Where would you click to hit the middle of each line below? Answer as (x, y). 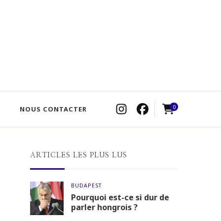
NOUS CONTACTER (53, 109)
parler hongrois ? (104, 207)
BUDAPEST (86, 185)
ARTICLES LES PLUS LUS (79, 155)
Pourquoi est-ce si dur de (120, 197)
